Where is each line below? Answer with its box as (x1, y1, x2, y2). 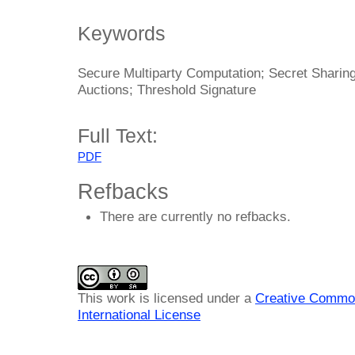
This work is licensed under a (78, 289, 255, 306)
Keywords (78, 21, 166, 44)
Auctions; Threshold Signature (78, 81, 256, 97)
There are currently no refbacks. (100, 208, 291, 225)
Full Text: (78, 124, 158, 147)
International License (78, 306, 200, 323)
